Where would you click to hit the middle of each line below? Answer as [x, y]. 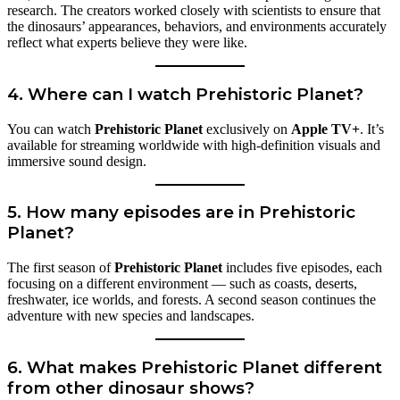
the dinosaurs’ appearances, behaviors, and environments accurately [197, 27]
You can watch [51, 129]
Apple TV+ [325, 129]
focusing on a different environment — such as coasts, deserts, [182, 284]
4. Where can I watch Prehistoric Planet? [185, 94]
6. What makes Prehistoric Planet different [195, 367]
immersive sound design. [77, 161]
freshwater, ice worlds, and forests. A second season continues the [192, 300]
